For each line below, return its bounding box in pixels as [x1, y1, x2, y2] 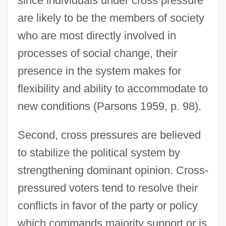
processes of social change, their [17, 46, 177, 60]
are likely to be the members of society [17, 11, 204, 24]
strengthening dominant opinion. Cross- [17, 163, 208, 177]
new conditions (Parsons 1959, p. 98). [17, 99, 201, 112]
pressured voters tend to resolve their [17, 181, 198, 194]
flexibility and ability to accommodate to [17, 82, 208, 95]
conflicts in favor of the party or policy [17, 199, 198, 212]
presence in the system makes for [17, 64, 181, 77]
